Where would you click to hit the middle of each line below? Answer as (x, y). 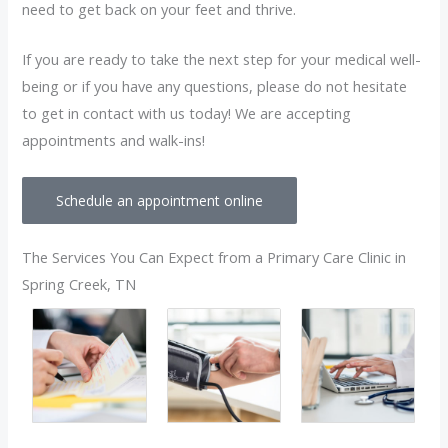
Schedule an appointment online (160, 201)
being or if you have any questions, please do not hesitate (215, 86)
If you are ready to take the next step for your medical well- (222, 59)
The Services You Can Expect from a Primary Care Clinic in (214, 257)
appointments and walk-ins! (114, 140)
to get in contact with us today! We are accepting (187, 113)
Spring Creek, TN (79, 284)
